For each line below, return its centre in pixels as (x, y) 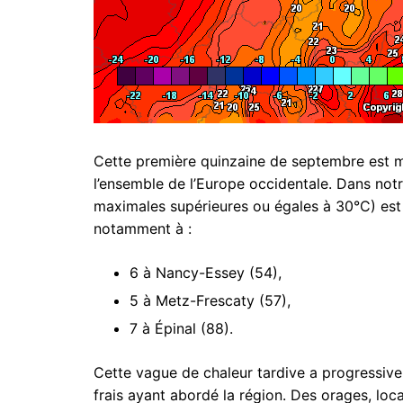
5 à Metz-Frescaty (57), (210, 300)
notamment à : (143, 228)
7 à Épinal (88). (181, 328)
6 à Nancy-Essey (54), (206, 272)
